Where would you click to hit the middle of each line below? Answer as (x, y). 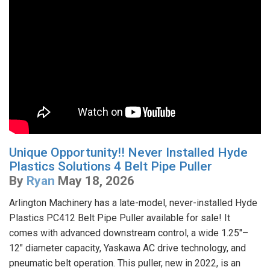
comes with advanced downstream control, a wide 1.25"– (129, 233)
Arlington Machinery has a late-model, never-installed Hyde (133, 203)
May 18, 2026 (96, 181)
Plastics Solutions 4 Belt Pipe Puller (111, 167)
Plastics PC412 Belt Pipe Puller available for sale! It (120, 218)
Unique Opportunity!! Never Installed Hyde (128, 153)
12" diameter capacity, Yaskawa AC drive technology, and (127, 248)
